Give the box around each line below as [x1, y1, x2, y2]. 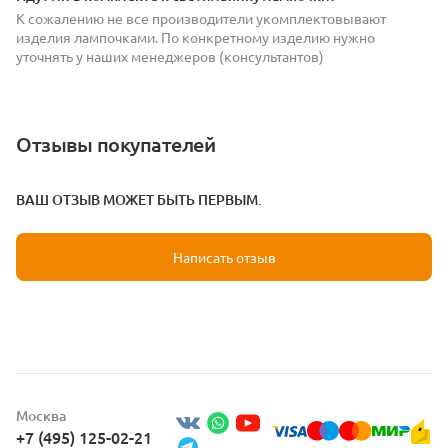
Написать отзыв [172, 248, 276, 266]
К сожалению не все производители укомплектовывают [16, 9, 386, 27]
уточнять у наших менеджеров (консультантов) [16, 47, 324, 65]
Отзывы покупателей [16, 131, 216, 157]
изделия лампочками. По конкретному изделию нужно [16, 28, 375, 46]
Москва [16, 406, 66, 425]
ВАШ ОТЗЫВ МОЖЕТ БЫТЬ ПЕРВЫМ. [16, 190, 262, 209]
